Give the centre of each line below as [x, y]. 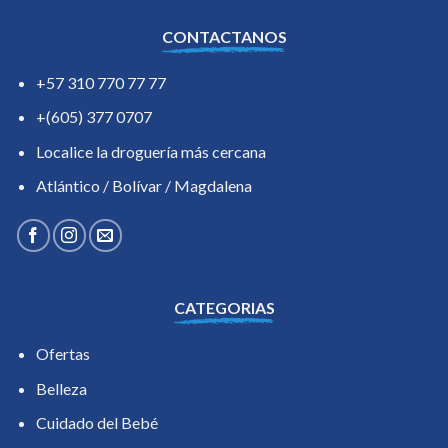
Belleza [61, 388]
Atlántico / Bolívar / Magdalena [143, 186]
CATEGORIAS [224, 308]
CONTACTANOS [224, 36]
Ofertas [62, 354]
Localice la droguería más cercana [150, 151]
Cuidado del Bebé [96, 423]
